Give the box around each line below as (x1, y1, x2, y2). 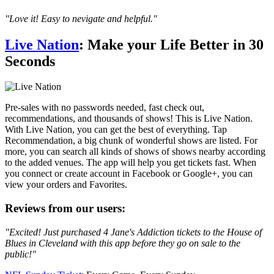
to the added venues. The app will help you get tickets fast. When (5, 157, 256, 168)
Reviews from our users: (5, 202, 125, 215)
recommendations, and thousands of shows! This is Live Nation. (5, 113, 253, 124)
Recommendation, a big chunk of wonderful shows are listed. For (5, 135, 257, 146)
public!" (5, 248, 36, 259)
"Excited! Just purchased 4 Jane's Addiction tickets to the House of (5, 226, 262, 237)
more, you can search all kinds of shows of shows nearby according (5, 146, 265, 157)
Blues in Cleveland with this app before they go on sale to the (5, 237, 240, 248)
